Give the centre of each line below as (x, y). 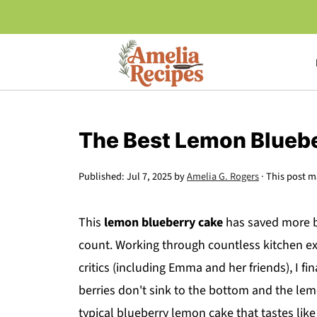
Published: (103, 177)
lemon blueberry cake (163, 223)
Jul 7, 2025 (149, 177)
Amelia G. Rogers (223, 177)
